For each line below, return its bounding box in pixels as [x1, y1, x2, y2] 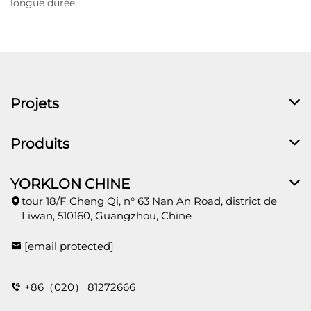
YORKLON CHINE [10, 176, 130, 193]
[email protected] [24, 239, 114, 253]
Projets [10, 95, 59, 112]
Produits [10, 135, 69, 153]
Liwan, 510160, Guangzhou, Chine [22, 209, 192, 223]
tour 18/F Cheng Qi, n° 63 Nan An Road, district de [22, 194, 277, 208]
